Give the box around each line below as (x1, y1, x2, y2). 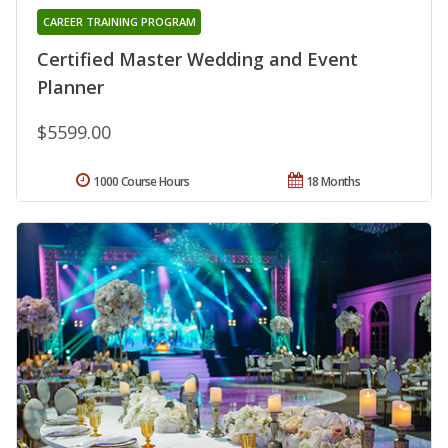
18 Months (306, 173, 360, 191)
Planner (37, 75, 104, 100)
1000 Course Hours (93, 173, 190, 191)
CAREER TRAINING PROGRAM (42, 14, 196, 30)
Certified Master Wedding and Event (37, 47, 358, 72)
